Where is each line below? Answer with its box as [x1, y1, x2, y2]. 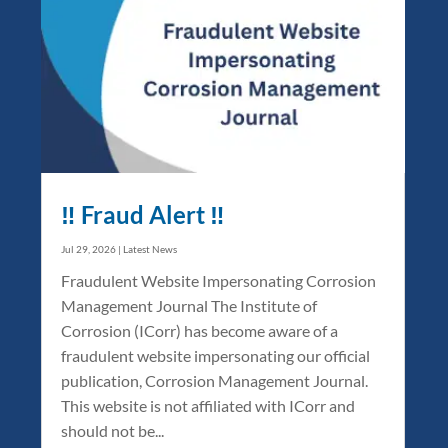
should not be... [61, 420, 165, 440]
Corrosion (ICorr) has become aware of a [61, 320, 339, 340]
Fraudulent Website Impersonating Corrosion [61, 270, 377, 290]
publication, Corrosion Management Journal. [61, 370, 369, 390]
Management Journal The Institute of [61, 295, 318, 315]
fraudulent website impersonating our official [61, 345, 371, 365]
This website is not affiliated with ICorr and [61, 395, 356, 415]
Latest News [123, 242, 178, 255]
